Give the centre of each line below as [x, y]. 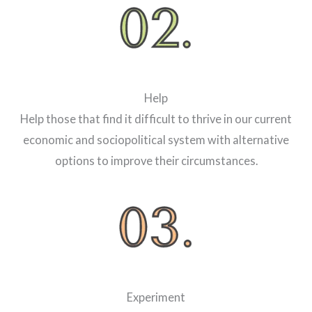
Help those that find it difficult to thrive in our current [156, 119]
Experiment [156, 297]
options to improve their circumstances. [156, 161]
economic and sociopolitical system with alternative [156, 140]
